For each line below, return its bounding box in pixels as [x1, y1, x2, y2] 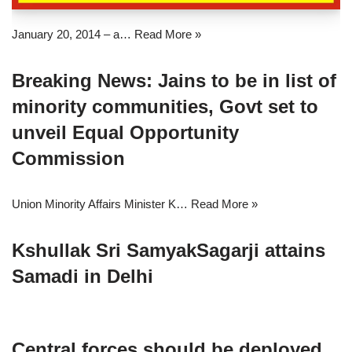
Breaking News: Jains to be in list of [12, 70, 336, 92]
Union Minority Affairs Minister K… [12, 197, 191, 211]
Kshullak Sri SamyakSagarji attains [12, 240, 325, 262]
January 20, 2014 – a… [12, 27, 134, 42]
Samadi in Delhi [12, 266, 153, 288]
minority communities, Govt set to [12, 96, 318, 118]
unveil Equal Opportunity [12, 122, 239, 144]
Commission [12, 148, 125, 170]
